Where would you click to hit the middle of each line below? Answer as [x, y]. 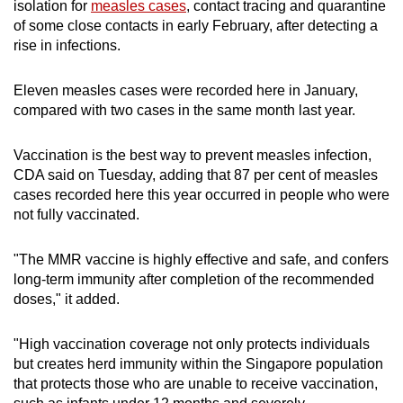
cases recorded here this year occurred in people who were [201, 195]
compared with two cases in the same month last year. [184, 111]
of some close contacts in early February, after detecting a [196, 26]
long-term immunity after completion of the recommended [194, 280]
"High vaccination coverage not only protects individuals [192, 345]
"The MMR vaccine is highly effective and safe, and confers [201, 260]
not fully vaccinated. [76, 215]
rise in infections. [67, 46]
